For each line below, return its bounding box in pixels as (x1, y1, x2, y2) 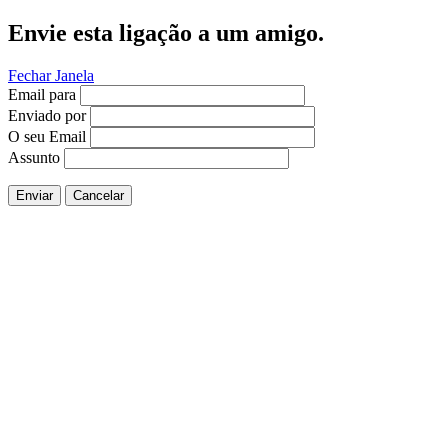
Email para (8, 85, 76, 103)
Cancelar (73, 187, 124, 203)
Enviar (16, 187, 53, 203)
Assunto (8, 148, 60, 166)
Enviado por (8, 106, 86, 124)
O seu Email (8, 127, 86, 145)
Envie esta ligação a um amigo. (8, 19, 324, 46)
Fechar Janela (8, 66, 94, 84)
